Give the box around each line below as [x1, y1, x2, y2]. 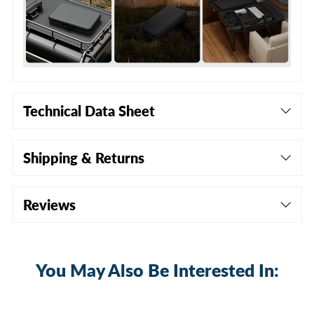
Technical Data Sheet [23, 102, 155, 119]
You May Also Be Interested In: [35, 259, 279, 280]
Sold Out [142, 296, 173, 304]
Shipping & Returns [23, 149, 144, 166]
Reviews [23, 196, 76, 213]
